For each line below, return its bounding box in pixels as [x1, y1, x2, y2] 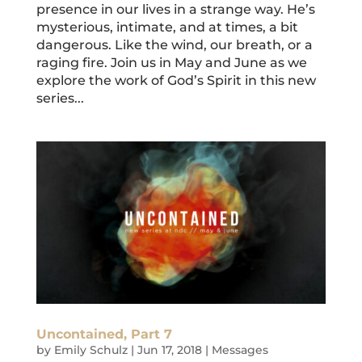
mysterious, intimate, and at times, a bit [36, 19, 298, 35]
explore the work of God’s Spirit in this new [36, 72, 316, 88]
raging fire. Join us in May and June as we [36, 54, 307, 70]
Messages [211, 343, 268, 358]
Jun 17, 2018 [137, 343, 202, 358]
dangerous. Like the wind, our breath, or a [36, 36, 313, 53]
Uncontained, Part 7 [36, 326, 172, 343]
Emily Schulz [53, 343, 128, 358]
